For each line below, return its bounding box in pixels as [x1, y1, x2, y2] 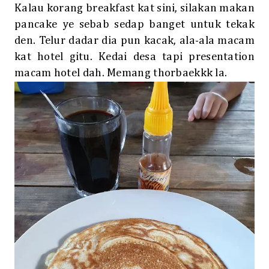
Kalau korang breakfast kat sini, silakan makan [14, 2, 255, 14]
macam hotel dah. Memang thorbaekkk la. [14, 67, 228, 79]
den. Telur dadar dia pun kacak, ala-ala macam [14, 35, 255, 47]
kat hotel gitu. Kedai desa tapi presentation [14, 51, 255, 63]
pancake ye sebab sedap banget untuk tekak [14, 19, 255, 31]
